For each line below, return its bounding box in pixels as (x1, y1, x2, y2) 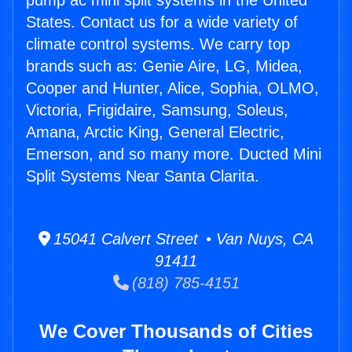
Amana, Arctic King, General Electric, (26, 123, 284, 141)
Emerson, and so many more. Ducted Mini (26, 145, 321, 163)
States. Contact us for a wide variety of (26, 13, 298, 31)
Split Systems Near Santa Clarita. (26, 167, 259, 185)
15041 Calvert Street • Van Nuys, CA (50, 230, 313, 248)
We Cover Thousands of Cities (39, 321, 313, 343)
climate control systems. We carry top (26, 35, 290, 53)
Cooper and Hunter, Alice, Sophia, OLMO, (26, 79, 319, 97)
